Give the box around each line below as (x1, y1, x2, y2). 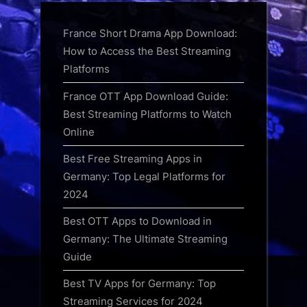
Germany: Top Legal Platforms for (63, 169, 225, 183)
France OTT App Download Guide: (63, 89, 228, 103)
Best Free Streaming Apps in (63, 151, 202, 165)
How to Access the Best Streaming (63, 45, 231, 58)
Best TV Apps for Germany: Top (63, 276, 216, 290)
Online (63, 125, 95, 138)
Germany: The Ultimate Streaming (63, 232, 228, 245)
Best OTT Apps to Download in (63, 214, 212, 228)
